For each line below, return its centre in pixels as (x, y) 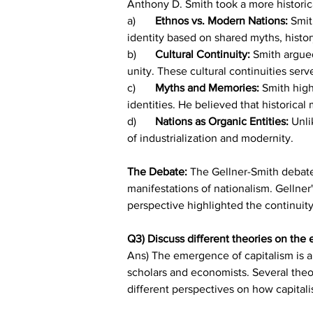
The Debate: (159, 171)
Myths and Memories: (207, 87)
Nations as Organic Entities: (223, 121)
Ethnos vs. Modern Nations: (221, 20)
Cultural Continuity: (204, 54)
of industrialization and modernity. (210, 138)
